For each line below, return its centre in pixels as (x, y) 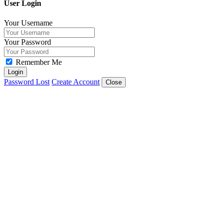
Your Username (28, 23)
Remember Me (38, 62)
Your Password (27, 42)
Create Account (76, 82)
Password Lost (27, 82)
